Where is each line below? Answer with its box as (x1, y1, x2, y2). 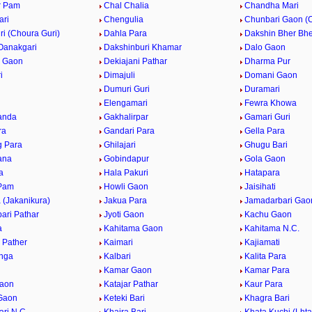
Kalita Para (244, 251, 286, 261)
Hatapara (244, 168, 280, 178)
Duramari (244, 84, 280, 94)
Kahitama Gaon (104, 224, 164, 233)
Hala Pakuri (104, 168, 149, 178)
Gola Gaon (244, 154, 286, 164)
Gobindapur (104, 154, 150, 164)
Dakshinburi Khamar (104, 42, 182, 52)
